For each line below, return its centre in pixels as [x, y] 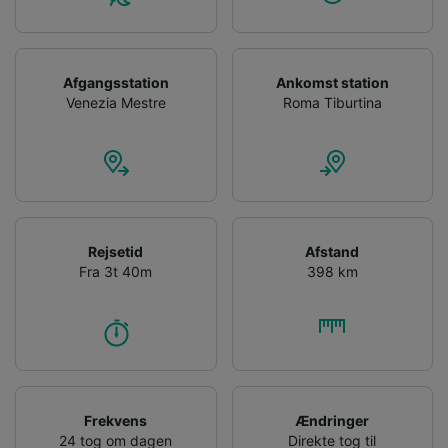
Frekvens [116, 420]
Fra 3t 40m [116, 271]
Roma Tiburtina [332, 102]
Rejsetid [116, 251]
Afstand [332, 251]
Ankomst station [332, 82]
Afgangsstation [115, 82]
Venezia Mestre [115, 102]
